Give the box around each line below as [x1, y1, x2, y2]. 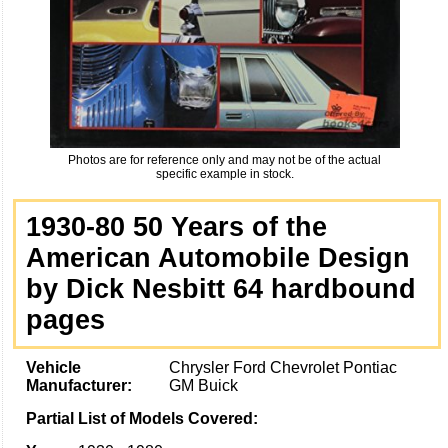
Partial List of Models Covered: [26, 409, 262, 427]
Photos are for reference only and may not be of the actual [68, 152, 381, 167]
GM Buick [168, 376, 238, 394]
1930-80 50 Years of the [26, 211, 327, 242]
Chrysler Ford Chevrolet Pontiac [168, 358, 397, 376]
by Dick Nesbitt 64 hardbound [26, 273, 416, 304]
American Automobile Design [26, 242, 410, 273]
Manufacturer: [26, 376, 136, 394]
